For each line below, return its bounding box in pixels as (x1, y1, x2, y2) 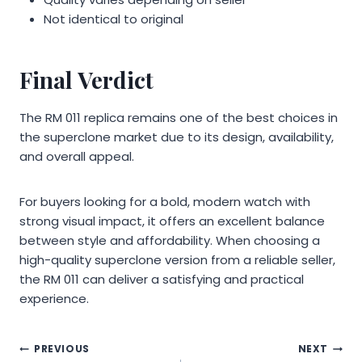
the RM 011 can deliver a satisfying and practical (19, 270, 304, 288)
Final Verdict (19, 64, 154, 95)
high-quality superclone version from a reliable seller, (19, 250, 335, 268)
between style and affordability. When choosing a (19, 231, 320, 249)
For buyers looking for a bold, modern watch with (19, 192, 310, 210)
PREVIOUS (34, 342, 90, 356)
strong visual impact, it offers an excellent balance (19, 212, 325, 229)
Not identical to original (44, 10, 183, 27)
